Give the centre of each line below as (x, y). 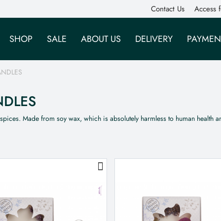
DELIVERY (154, 39)
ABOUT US (101, 39)
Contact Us (168, 9)
